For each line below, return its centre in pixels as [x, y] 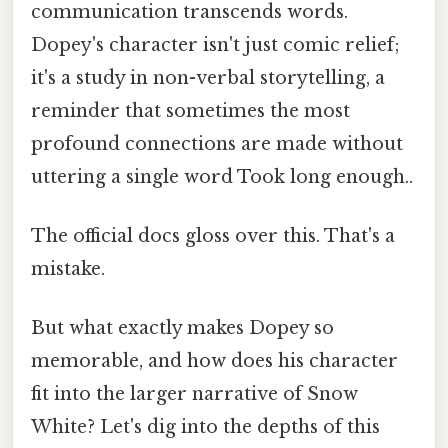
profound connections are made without [217, 143]
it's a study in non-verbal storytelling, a [208, 77]
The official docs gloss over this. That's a [213, 236]
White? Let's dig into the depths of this [205, 427]
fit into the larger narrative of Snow [194, 394]
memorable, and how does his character [214, 361]
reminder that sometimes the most [190, 110]
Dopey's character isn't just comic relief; [215, 44]
